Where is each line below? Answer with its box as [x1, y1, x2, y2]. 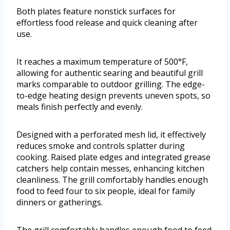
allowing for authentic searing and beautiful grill [16, 67, 203, 79]
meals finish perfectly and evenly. [16, 101, 143, 113]
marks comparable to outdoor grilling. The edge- [16, 79, 205, 90]
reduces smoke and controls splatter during [16, 140, 185, 152]
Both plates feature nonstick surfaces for [16, 6, 176, 17]
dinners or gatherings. [16, 197, 103, 208]
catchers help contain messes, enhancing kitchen [16, 163, 204, 175]
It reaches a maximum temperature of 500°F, [16, 56, 188, 68]
